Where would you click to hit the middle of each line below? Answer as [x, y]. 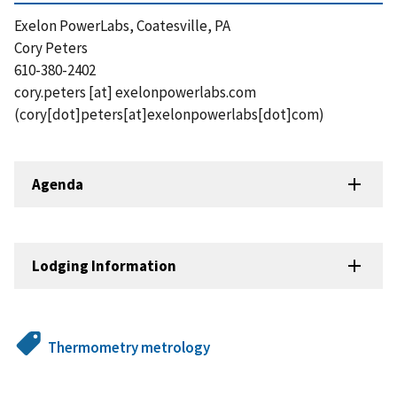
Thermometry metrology [129, 348]
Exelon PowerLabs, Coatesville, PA [122, 26]
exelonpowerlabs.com [186, 93]
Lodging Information [104, 265]
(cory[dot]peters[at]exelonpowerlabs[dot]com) [169, 115]
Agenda [58, 184]
